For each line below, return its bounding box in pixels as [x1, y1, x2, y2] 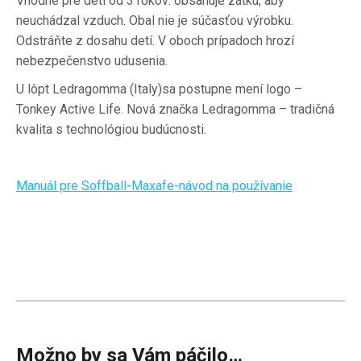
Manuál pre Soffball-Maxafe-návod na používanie [16, 178, 293, 193]
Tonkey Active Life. [16, 102, 123, 117]
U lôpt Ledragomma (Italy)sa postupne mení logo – [16, 81, 302, 97]
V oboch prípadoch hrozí [158, 33, 294, 48]
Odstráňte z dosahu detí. [16, 33, 155, 48]
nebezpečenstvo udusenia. [16, 53, 168, 68]
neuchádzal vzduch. [16, 13, 126, 28]
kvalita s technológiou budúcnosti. [16, 122, 206, 137]
